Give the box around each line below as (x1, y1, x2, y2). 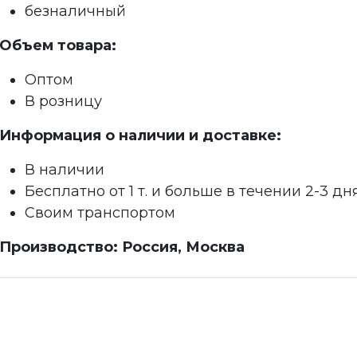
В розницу (25, 92, 102, 110)
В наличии (25, 161, 104, 178)
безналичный (25, 2, 126, 20)
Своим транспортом (25, 204, 175, 222)
